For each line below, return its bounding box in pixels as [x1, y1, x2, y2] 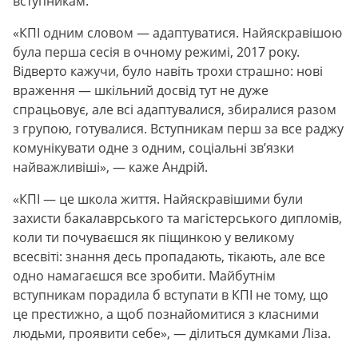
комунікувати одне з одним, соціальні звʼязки [13, 139, 294, 156]
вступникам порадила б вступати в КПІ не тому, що [13, 286, 328, 303]
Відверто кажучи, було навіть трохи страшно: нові [13, 62, 323, 79]
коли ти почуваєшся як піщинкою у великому [13, 229, 294, 245]
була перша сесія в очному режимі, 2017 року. [13, 43, 300, 60]
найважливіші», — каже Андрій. [13, 158, 208, 175]
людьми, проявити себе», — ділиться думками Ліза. [13, 324, 331, 341]
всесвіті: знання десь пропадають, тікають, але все [13, 248, 325, 265]
